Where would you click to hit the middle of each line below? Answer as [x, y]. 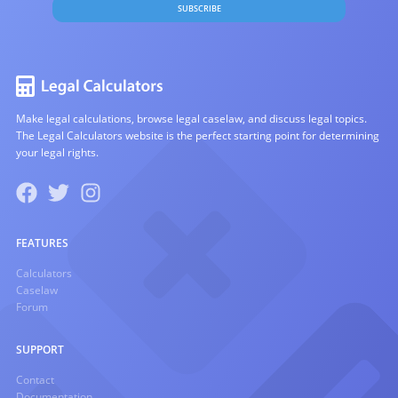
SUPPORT [40, 350]
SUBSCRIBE [199, 8]
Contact [35, 380]
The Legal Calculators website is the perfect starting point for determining [198, 135]
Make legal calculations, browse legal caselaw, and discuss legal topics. [191, 119]
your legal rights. [57, 152]
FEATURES [42, 243]
